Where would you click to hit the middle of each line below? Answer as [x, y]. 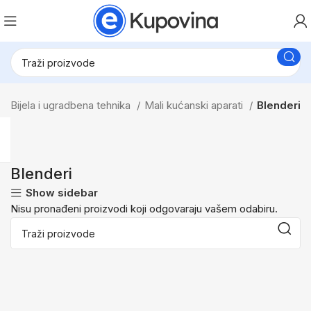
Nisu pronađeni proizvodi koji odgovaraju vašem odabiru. [144, 209]
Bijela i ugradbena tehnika [72, 105]
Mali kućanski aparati [195, 105]
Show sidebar [61, 193]
